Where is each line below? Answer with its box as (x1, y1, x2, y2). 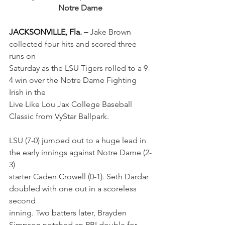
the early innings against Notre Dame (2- (9, 147, 152, 157)
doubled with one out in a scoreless (9, 183, 139, 193)
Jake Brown (90, 27, 133, 37)
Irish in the (9, 87, 46, 97)
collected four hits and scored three (9, 39, 139, 49)
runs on (9, 51, 36, 61)
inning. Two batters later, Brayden (9, 207, 129, 217)
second (9, 195, 36, 205)
